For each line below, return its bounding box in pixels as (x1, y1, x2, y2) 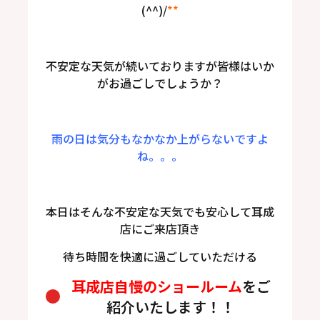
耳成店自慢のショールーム (71, 276, 242, 296)
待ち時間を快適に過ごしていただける (63, 248, 257, 265)
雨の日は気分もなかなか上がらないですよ (51, 130, 269, 147)
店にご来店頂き (120, 220, 200, 237)
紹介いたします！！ (106, 296, 235, 317)
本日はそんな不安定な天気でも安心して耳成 (46, 203, 274, 220)
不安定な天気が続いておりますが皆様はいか (46, 57, 274, 74)
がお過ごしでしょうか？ (97, 74, 223, 91)
